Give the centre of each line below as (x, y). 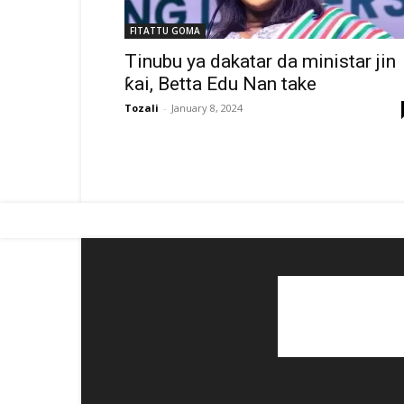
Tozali (142, 108)
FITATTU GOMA (165, 31)
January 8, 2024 (207, 108)
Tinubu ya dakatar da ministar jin (260, 61)
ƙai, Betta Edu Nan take (220, 84)
